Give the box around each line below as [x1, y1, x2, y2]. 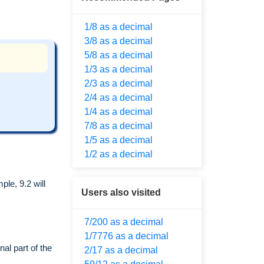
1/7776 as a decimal [84, 231, 169, 241]
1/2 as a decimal [84, 149, 153, 159]
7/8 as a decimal [84, 121, 153, 131]
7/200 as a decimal [84, 217, 163, 227]
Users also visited [81, 187, 161, 197]
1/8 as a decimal [84, 22, 153, 32]
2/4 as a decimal [84, 93, 153, 103]
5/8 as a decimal [84, 50, 153, 60]
